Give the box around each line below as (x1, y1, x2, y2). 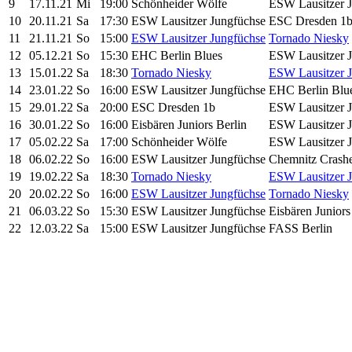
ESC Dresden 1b (131, 100, 215, 114)
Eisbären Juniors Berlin (131, 117, 247, 131)
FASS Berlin (269, 221, 332, 235)
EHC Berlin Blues (131, 48, 222, 62)
